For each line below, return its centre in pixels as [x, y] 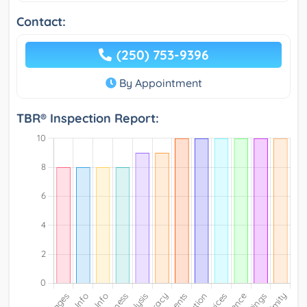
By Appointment [159, 83]
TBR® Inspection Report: [88, 119]
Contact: [41, 22]
